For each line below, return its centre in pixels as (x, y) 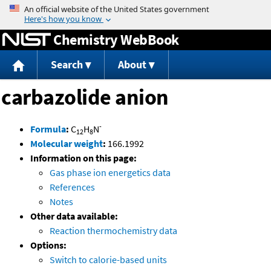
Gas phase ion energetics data (110, 173)
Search (67, 65)
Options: (48, 245)
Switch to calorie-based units (108, 260)
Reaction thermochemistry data (113, 231)
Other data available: (74, 216)
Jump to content (135, 8)
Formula (48, 129)
